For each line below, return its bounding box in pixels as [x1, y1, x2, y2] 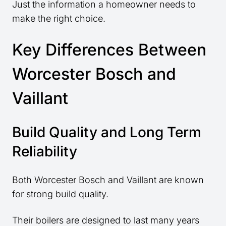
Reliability [12, 143, 77, 160]
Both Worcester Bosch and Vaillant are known [12, 175, 204, 186]
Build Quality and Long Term [12, 124, 201, 141]
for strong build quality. [12, 189, 108, 200]
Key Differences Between [12, 40, 206, 60]
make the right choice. [12, 13, 105, 24]
